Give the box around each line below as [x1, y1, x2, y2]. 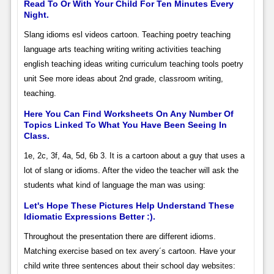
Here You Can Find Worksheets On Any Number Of [23, 108, 234, 119]
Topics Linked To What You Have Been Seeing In [23, 119, 227, 130]
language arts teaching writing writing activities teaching [23, 44, 221, 54]
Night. [23, 9, 49, 20]
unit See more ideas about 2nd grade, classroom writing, [23, 73, 223, 83]
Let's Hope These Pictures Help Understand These [23, 200, 234, 210]
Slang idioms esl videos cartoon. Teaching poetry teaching [23, 29, 231, 39]
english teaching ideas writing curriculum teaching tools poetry [23, 59, 243, 68]
